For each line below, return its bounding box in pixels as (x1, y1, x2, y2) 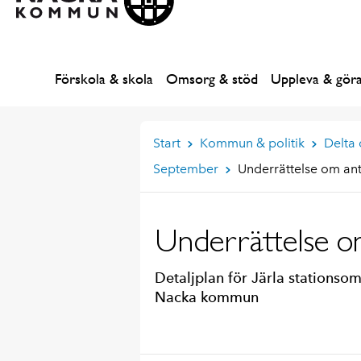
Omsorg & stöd (166, 70, 258, 87)
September (152, 161, 218, 176)
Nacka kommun (154, 288, 259, 305)
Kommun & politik (199, 135, 305, 151)
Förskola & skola (55, 70, 153, 87)
